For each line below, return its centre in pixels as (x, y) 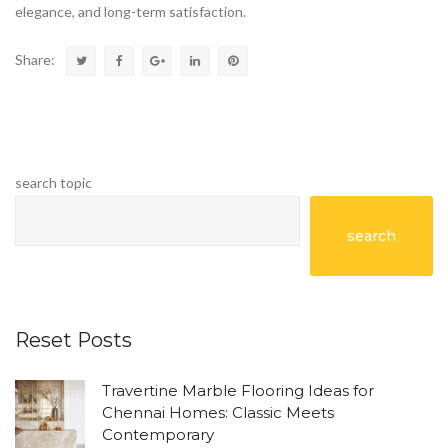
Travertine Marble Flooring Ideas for (238, 390)
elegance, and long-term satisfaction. (130, 11)
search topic (53, 182)
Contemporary (158, 434)
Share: (35, 59)
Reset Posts (73, 339)
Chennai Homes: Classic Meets (218, 412)
